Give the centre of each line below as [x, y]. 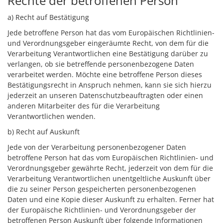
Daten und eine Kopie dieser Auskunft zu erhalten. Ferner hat [111, 199]
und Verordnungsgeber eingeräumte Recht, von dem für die [108, 43]
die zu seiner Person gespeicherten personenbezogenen [102, 189]
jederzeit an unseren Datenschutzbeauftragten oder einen [105, 95]
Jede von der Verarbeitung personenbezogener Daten [97, 147]
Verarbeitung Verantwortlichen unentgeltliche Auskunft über [109, 178]
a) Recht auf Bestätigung [48, 17]
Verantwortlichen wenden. [52, 116]
